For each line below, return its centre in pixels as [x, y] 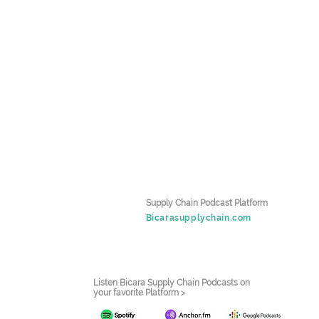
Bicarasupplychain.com [199, 218]
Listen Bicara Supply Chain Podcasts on [171, 283]
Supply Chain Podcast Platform [206, 203]
